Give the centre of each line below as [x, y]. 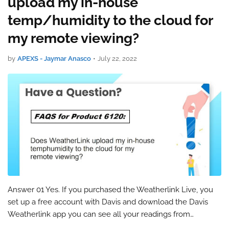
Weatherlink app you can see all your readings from [99, 214]
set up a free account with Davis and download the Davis [108, 202]
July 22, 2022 [117, 59]
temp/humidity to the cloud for [110, 20]
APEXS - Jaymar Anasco [54, 59]
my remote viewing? [73, 38]
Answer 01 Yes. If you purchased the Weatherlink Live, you [110, 190]
